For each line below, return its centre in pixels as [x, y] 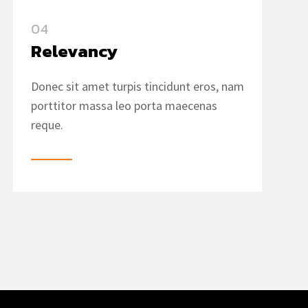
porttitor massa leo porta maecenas [124, 106]
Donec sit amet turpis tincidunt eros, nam [137, 86]
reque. [47, 125]
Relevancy [74, 51]
